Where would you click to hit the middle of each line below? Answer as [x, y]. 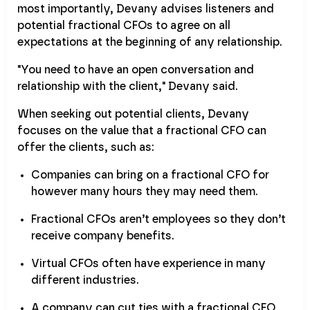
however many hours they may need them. [145, 192]
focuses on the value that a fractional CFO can [142, 131]
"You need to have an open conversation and [136, 70]
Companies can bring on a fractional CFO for [150, 175]
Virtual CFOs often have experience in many [148, 264]
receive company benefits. [103, 236]
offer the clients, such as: [86, 148]
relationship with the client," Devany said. [128, 87]
